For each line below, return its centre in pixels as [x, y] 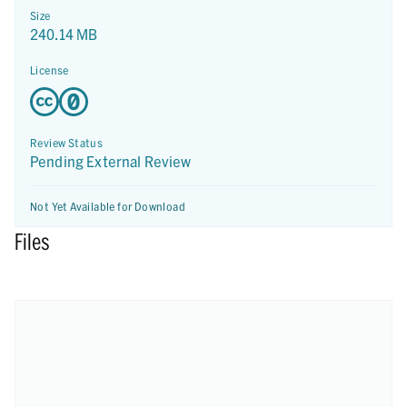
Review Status [67, 143]
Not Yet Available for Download [108, 206]
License [50, 70]
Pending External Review [111, 161]
